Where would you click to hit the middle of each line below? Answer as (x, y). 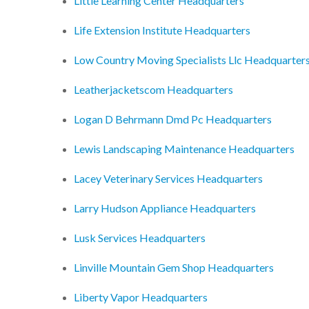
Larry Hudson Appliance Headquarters (165, 208)
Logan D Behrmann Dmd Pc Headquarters (173, 119)
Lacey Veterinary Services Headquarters (168, 179)
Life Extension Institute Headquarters (162, 30)
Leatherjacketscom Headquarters (153, 90)
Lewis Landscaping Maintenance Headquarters (184, 149)
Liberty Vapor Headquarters (141, 297)
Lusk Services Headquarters (140, 238)
